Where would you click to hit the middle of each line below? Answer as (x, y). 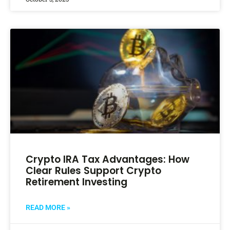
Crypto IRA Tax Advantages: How (108, 160)
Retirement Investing (76, 182)
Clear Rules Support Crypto (93, 171)
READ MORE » (48, 208)
